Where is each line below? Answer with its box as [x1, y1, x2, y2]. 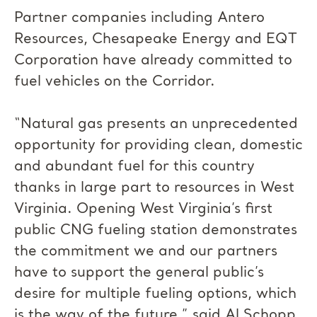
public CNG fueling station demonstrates [14, 222, 297, 239]
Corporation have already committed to [14, 52, 292, 69]
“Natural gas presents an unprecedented [14, 116, 298, 133]
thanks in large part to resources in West [14, 180, 294, 197]
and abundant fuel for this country [14, 158, 255, 175]
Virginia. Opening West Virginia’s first [14, 201, 272, 218]
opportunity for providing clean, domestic [14, 137, 303, 154]
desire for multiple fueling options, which [14, 286, 296, 303]
